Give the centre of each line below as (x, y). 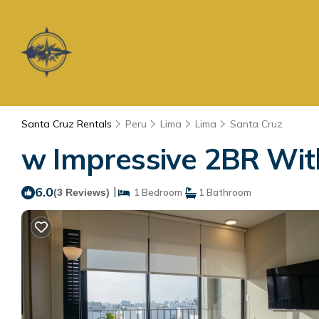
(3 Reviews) (82, 192)
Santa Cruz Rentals (68, 124)
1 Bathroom (224, 192)
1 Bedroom (156, 192)
